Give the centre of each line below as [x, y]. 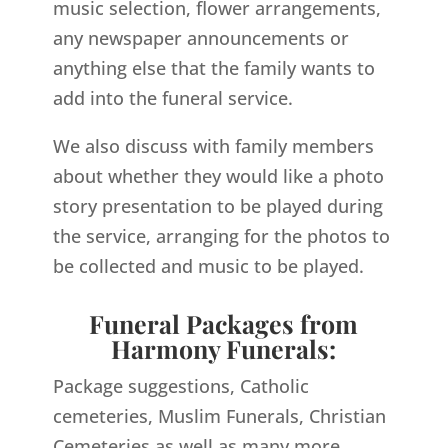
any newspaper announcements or [200, 37]
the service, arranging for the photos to [221, 235]
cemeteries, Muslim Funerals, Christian [219, 415]
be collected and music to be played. [208, 265]
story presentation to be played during [217, 205]
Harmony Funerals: [224, 348]
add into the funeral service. [172, 97]
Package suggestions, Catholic [180, 385]
